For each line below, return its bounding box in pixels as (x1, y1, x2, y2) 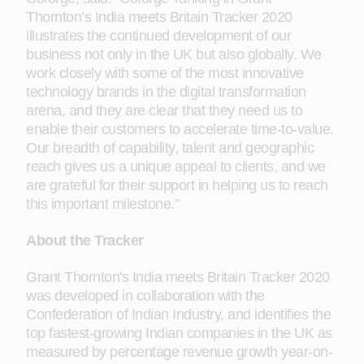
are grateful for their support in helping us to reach (26, 177, 328, 193)
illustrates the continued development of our (26, 28, 291, 44)
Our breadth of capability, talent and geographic (26, 140, 314, 156)
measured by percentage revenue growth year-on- (26, 344, 332, 360)
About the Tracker (26, 232, 144, 249)
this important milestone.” (26, 196, 179, 212)
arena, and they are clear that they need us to (26, 102, 302, 119)
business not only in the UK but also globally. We (26, 46, 322, 63)
